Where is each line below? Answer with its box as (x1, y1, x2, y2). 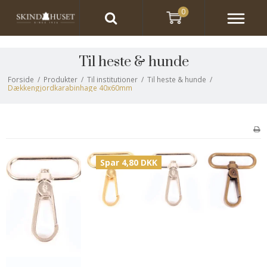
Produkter (43, 74, 77, 84)
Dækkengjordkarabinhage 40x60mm (7, 83, 132, 92)
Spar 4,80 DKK (100, 157, 157, 168)
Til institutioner (86, 74, 138, 84)
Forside (7, 74, 34, 84)
